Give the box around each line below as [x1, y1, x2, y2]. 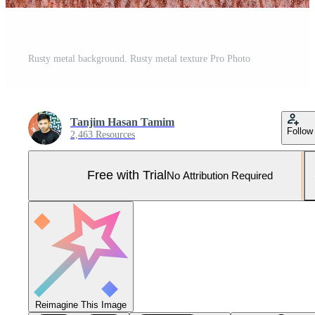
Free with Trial [87, 168, 167, 183]
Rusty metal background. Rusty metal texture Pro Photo [28, 53, 250, 64]
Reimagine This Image [35, 299, 127, 310]
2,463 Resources [70, 129, 135, 140]
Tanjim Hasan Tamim [70, 115, 174, 128]
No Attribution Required [167, 169, 273, 182]
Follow [287, 125, 313, 136]
